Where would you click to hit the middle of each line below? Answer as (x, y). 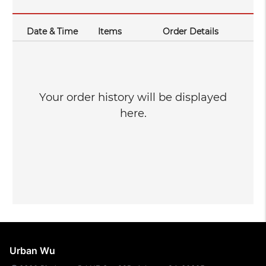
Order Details (191, 31)
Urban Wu (32, 251)
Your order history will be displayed (133, 97)
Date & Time (53, 31)
